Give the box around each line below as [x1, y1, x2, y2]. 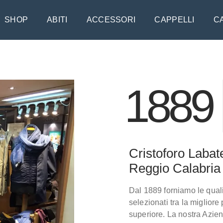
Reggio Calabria [129, 161, 221, 176]
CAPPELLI [154, 15, 195, 24]
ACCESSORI [86, 15, 136, 24]
